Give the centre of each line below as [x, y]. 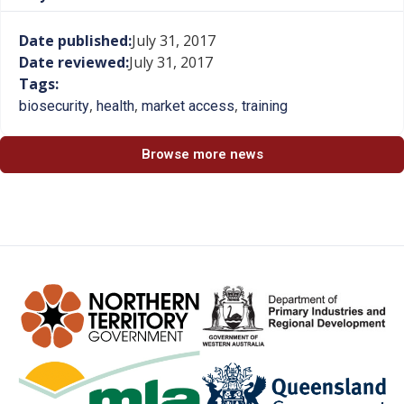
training [265, 106]
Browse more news [202, 155]
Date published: [75, 41]
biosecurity [54, 106]
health [115, 106]
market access [188, 106]
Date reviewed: [74, 63]
